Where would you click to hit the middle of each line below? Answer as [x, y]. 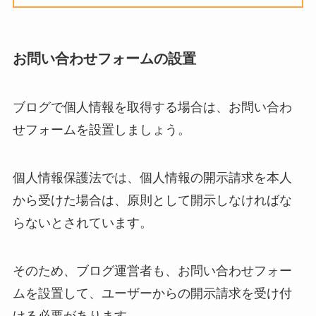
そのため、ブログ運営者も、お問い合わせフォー [152, 271]
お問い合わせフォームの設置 [104, 58]
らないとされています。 [82, 223]
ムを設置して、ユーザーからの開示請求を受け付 [152, 293]
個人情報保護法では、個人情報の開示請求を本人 [152, 177]
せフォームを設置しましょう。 [101, 130]
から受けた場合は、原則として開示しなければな [152, 200]
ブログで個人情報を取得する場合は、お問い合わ [152, 108]
